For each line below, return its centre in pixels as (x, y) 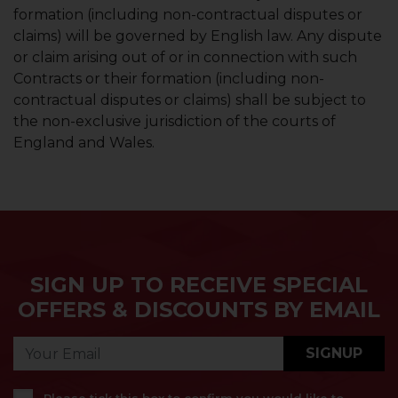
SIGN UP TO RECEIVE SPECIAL (199, 285)
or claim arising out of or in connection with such (185, 57)
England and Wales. (84, 143)
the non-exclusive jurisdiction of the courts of (175, 121)
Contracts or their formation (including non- (169, 79)
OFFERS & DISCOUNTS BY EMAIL (199, 310)
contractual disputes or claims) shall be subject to (190, 100)
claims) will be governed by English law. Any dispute (198, 36)
